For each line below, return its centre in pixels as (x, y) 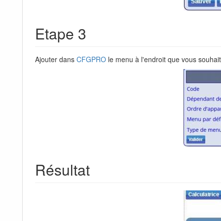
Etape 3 (61, 34)
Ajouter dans (56, 59)
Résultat (62, 170)
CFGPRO (91, 59)
